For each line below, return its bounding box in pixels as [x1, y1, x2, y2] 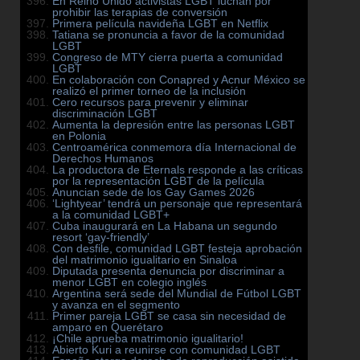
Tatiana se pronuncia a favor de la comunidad [52, 28, 284, 42]
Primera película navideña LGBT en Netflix [52, 17, 268, 31]
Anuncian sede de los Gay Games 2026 [52, 186, 255, 199]
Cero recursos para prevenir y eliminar [52, 96, 248, 109]
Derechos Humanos [52, 152, 153, 166]
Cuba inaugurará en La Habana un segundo [52, 219, 277, 233]
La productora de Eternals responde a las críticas [52, 163, 303, 177]
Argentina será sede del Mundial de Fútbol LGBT [52, 287, 301, 301]
